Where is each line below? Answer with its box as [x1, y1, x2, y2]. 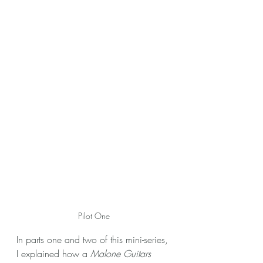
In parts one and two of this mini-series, [16, 232, 171, 246]
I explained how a [16, 247, 90, 260]
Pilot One [78, 210, 110, 221]
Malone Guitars [90, 247, 151, 260]
